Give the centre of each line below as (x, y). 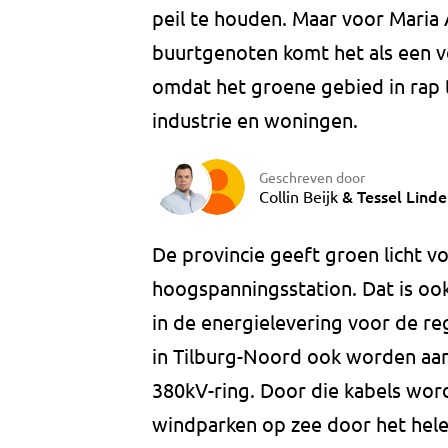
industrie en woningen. (255, 120)
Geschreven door (312, 176)
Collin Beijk (298, 195)
